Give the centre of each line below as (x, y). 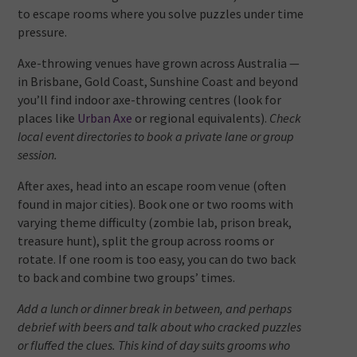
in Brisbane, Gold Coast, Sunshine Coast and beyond (158, 82)
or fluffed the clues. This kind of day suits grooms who (154, 345)
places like (48, 118)
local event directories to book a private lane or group (156, 137)
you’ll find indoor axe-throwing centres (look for (150, 100)
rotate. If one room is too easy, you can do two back (157, 259)
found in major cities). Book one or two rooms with (156, 204)
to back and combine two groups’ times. (127, 278)
